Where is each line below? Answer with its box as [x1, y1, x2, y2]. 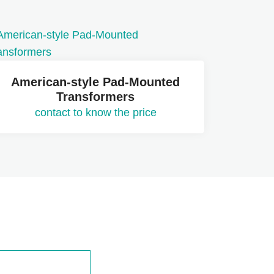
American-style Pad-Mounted [11, 75, 180, 89]
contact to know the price [34, 106, 157, 119]
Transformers [56, 90, 135, 104]
